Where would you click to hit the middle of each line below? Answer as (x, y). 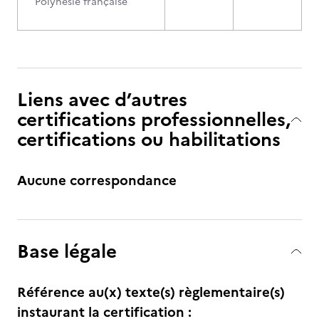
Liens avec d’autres (102, 99)
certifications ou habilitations (149, 139)
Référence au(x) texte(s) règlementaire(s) (151, 292)
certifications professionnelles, (154, 119)
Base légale (67, 251)
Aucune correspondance (97, 181)
